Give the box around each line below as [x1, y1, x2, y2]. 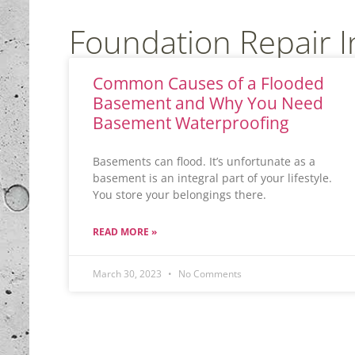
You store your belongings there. [93, 187, 266, 202]
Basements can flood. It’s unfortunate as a [93, 154, 315, 169]
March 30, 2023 [93, 267, 164, 281]
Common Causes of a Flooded [93, 72, 324, 94]
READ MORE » [93, 225, 157, 239]
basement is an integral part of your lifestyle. [93, 170, 332, 185]
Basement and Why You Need [93, 92, 323, 114]
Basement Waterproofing [93, 112, 288, 134]
